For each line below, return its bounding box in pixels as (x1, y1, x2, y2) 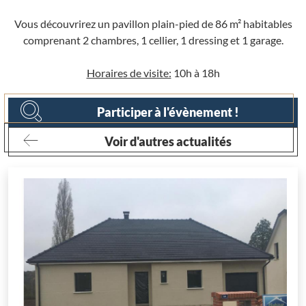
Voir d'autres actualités (105, 134, 232, 149)
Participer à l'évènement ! (97, 105, 239, 120)
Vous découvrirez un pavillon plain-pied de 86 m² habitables (14, 17, 292, 30)
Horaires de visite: (86, 66, 171, 79)
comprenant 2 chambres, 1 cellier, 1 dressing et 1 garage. (23, 33, 283, 46)
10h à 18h (171, 66, 220, 79)
